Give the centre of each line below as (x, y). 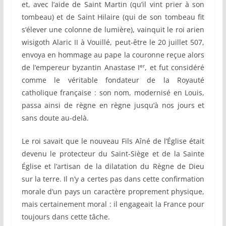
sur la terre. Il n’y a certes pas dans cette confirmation (113, 179)
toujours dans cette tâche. (66, 217)
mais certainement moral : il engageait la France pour (113, 204)
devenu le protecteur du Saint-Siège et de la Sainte (113, 154)
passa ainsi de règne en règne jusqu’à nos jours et (113, 105)
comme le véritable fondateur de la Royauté (113, 80)
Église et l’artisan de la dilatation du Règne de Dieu (113, 166)
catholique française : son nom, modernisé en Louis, (113, 93)
